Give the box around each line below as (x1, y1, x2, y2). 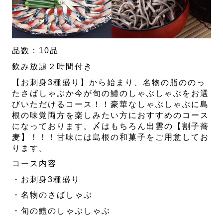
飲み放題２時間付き (12, 62, 93, 71)
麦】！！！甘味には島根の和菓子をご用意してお (12, 132, 210, 141)
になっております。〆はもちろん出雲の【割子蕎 (12, 121, 210, 130)
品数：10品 (12, 46, 59, 55)
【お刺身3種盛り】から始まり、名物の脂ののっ (12, 78, 206, 87)
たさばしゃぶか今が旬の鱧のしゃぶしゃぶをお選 (12, 89, 210, 98)
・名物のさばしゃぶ (12, 191, 93, 200)
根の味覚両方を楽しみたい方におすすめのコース (12, 111, 210, 119)
